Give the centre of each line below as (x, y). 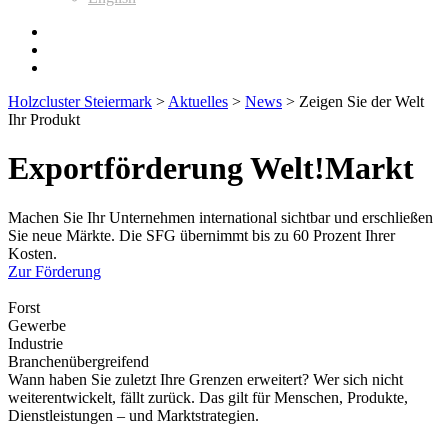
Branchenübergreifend (78, 361)
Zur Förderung (54, 271)
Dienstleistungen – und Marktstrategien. (133, 415)
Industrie (35, 343)
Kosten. (32, 253)
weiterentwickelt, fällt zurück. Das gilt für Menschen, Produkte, (208, 397)
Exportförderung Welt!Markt (211, 168)
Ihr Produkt (44, 119)
